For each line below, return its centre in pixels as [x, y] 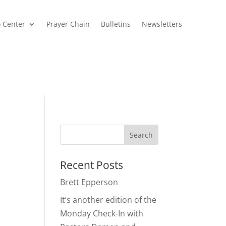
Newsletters [162, 24]
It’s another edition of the [108, 200]
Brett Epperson [89, 182]
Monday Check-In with [102, 213]
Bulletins [116, 24]
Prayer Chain [68, 24]
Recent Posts [92, 165]
